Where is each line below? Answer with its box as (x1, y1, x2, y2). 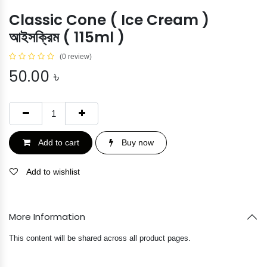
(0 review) (60, 52, 92, 61)
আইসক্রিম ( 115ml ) (9, 27, 125, 48)
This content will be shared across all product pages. (9, 234, 191, 243)
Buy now (119, 138, 154, 148)
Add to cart (36, 138, 79, 148)
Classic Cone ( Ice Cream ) (9, 10, 209, 31)
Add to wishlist (26, 167, 80, 177)
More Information (9, 210, 85, 223)
